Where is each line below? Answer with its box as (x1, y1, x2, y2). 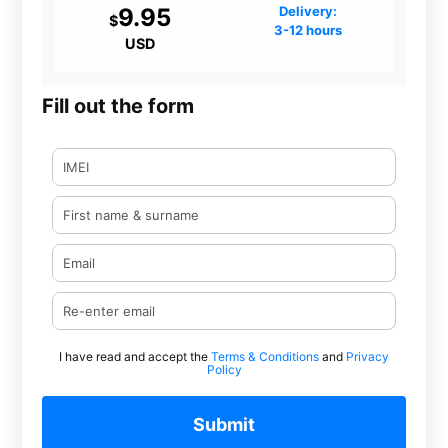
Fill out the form (42, 94, 195, 118)
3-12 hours (274, 22, 343, 38)
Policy (206, 362, 242, 377)
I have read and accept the (59, 349, 211, 364)
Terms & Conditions (211, 349, 319, 364)
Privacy (346, 349, 389, 364)
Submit (193, 414, 255, 435)
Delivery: (279, 3, 338, 19)
